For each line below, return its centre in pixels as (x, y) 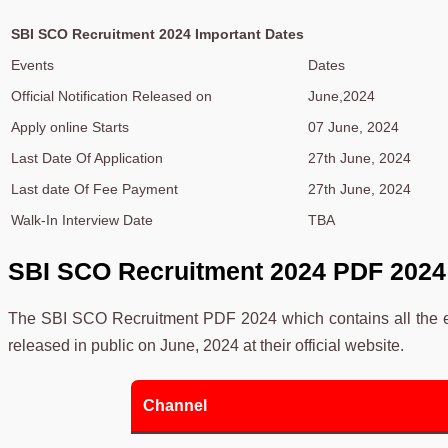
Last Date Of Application (87, 158)
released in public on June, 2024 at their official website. (206, 346)
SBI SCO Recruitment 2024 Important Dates (157, 34)
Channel (174, 406)
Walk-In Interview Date (82, 220)
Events (32, 65)
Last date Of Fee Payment (94, 189)
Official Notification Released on (111, 96)
